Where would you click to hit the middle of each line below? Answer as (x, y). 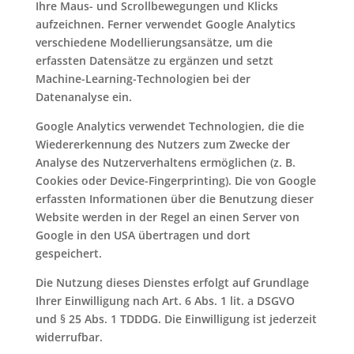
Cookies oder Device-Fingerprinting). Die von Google (175, 181)
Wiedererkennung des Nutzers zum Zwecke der (162, 144)
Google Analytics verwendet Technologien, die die (169, 126)
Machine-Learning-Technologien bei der (143, 79)
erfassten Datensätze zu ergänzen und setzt (154, 60)
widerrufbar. (69, 337)
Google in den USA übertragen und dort (143, 235)
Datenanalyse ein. (83, 97)
